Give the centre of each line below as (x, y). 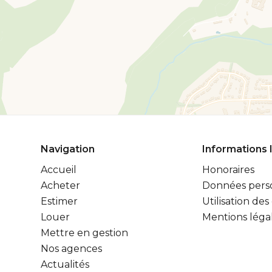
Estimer (59, 201)
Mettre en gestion (84, 233)
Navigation (68, 149)
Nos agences (71, 249)
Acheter (60, 185)
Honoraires (228, 170)
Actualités (65, 264)
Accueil (59, 170)
